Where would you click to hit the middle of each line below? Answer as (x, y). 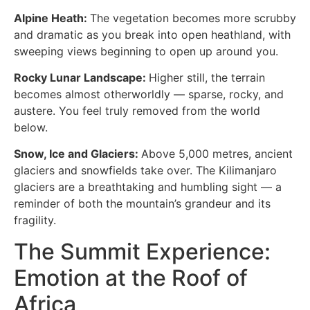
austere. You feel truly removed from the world (137, 110)
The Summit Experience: (142, 251)
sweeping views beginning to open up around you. (146, 51)
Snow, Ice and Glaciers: (77, 154)
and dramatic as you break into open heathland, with (152, 34)
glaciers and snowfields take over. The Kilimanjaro (145, 171)
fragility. (35, 220)
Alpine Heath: (52, 18)
